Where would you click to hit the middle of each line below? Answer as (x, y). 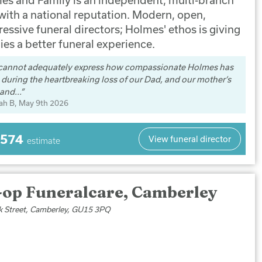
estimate (44, 140)
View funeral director (189, 139)
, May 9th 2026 (42, 103)
